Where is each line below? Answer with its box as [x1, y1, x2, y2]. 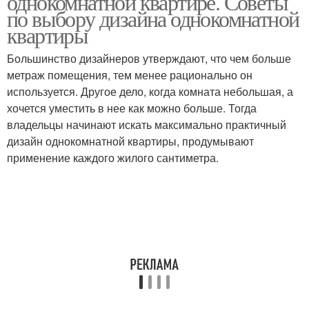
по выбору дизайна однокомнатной [7, 3, 299, 33]
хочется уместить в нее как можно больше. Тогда [7, 100, 257, 116]
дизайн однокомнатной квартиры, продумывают [7, 133, 254, 149]
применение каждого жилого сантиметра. [7, 150, 219, 166]
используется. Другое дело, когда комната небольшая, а [7, 83, 293, 99]
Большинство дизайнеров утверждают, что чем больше [7, 50, 291, 66]
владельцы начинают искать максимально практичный [7, 117, 286, 132]
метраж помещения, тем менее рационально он [7, 67, 252, 83]
